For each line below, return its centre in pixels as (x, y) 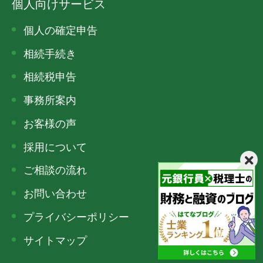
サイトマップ (55, 239)
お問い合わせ (55, 193)
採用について (55, 146)
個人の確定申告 (60, 29)
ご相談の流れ (55, 169)
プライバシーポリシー (76, 216)
